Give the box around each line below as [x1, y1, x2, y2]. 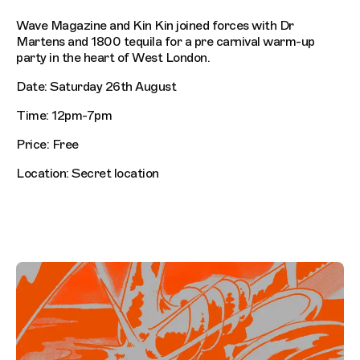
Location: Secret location [16, 166, 159, 182]
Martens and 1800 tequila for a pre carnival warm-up [16, 34, 315, 51]
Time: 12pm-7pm [16, 108, 112, 125]
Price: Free [16, 137, 79, 153]
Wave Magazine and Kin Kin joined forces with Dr [16, 18, 294, 35]
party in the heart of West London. [16, 50, 210, 67]
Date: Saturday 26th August [16, 79, 176, 96]
